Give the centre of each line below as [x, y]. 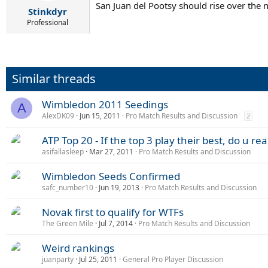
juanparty [58, 259]
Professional [48, 22]
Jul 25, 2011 [98, 259]
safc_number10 [68, 188]
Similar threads [54, 79]
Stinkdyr [48, 11]
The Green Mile [68, 223]
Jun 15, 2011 [100, 116]
